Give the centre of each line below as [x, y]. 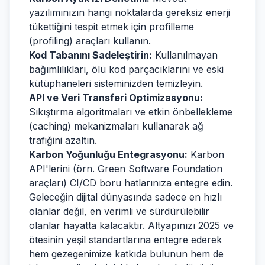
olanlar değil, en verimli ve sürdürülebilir [119, 211]
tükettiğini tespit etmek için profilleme [112, 27]
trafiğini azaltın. [63, 140]
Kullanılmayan [185, 55]
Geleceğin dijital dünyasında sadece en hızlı [125, 197]
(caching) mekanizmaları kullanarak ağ [116, 126]
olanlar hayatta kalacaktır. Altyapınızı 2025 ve [131, 225]
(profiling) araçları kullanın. [90, 41]
